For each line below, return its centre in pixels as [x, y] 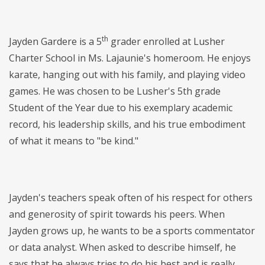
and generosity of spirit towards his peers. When [117, 214]
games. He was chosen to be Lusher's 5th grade [115, 91]
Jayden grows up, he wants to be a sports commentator [132, 231]
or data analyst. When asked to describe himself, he [122, 248]
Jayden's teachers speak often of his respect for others [131, 198]
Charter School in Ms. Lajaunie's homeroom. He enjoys [130, 58]
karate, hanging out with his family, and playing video [127, 75]
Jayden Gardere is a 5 [55, 42]
